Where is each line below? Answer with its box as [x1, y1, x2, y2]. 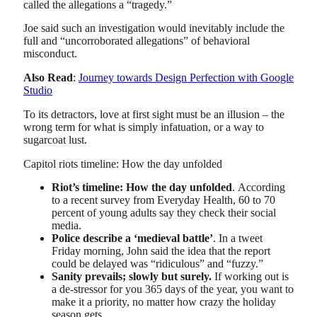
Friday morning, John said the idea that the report [52, 245, 270, 258]
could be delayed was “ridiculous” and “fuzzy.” [52, 258, 263, 270]
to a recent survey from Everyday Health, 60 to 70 [52, 194, 275, 207]
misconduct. [23, 47, 77, 60]
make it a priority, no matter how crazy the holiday [52, 296, 276, 309]
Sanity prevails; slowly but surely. [52, 270, 212, 283]
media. [52, 219, 81, 232]
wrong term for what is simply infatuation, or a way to [23, 120, 264, 133]
